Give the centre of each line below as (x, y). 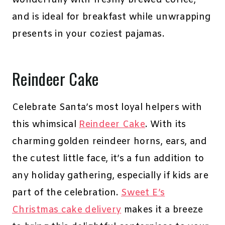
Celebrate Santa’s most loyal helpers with (107, 108)
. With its (166, 125)
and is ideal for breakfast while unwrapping (111, 17)
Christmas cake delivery (67, 210)
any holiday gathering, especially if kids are (110, 176)
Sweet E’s (143, 193)
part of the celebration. (67, 193)
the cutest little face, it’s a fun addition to (108, 159)
